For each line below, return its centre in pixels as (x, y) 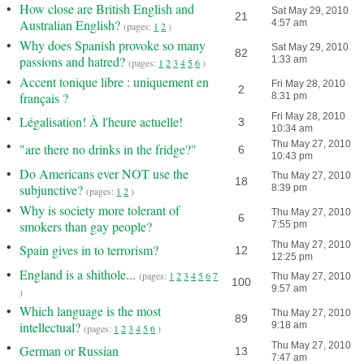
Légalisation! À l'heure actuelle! (102, 121)
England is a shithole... (78, 274)
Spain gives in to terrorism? (89, 250)
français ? (44, 98)
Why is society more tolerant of (100, 210)
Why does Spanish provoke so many (113, 45)
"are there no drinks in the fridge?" (108, 149)
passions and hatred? (73, 61)
